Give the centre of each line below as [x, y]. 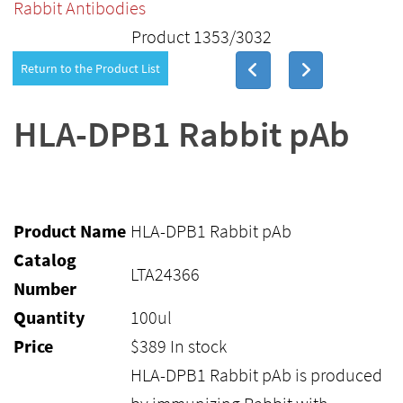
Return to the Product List [90, 68]
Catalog [45, 260]
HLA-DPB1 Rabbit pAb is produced [256, 375]
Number [45, 288]
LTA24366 [165, 274]
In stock [198, 346]
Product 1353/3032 [201, 36]
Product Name [70, 231]
